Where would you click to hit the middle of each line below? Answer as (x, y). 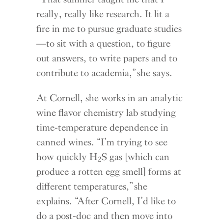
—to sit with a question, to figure (104, 43)
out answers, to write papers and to (107, 58)
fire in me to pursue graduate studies (109, 28)
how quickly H (67, 156)
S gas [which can (136, 156)
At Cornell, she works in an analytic (110, 97)
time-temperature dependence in (103, 127)
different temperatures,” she (92, 186)
